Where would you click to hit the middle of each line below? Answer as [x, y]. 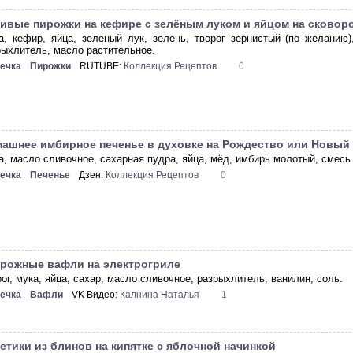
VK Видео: [96, 295]
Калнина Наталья [160, 295]
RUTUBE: [102, 66]
